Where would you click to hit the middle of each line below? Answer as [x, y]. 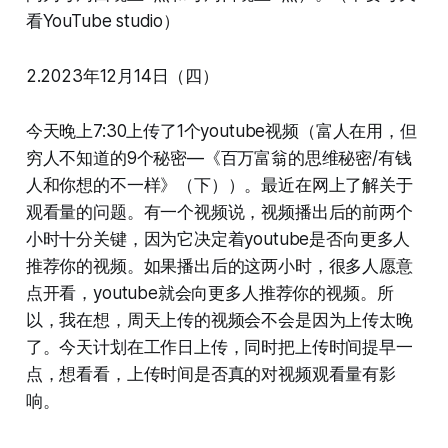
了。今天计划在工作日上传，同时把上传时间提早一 [219, 346]
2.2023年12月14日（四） [122, 75]
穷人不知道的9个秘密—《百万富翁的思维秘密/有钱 [218, 157]
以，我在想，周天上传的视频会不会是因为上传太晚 [219, 319]
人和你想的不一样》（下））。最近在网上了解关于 [219, 184]
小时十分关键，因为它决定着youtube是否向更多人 [218, 238]
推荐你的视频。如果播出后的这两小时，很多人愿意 [219, 265]
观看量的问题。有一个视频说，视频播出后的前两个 [219, 211]
